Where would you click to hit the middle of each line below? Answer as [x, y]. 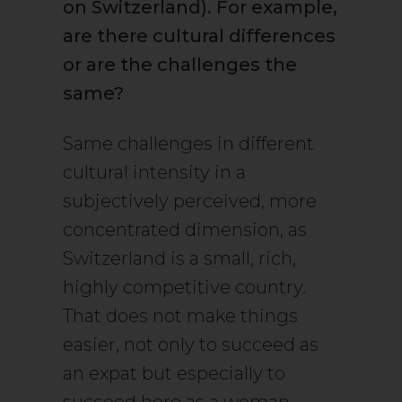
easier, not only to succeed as [191, 345]
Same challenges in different [188, 144]
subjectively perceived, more [190, 201]
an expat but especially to [174, 373]
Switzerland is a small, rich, [179, 258]
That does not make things [180, 316]
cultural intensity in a [154, 172]
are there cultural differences [199, 36]
